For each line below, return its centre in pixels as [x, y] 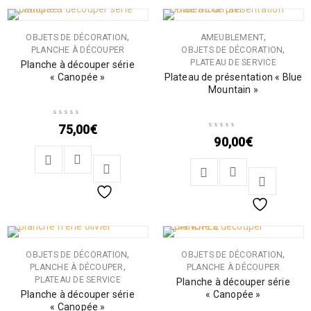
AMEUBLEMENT [232, 37]
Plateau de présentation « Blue [233, 77]
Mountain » [233, 90]
